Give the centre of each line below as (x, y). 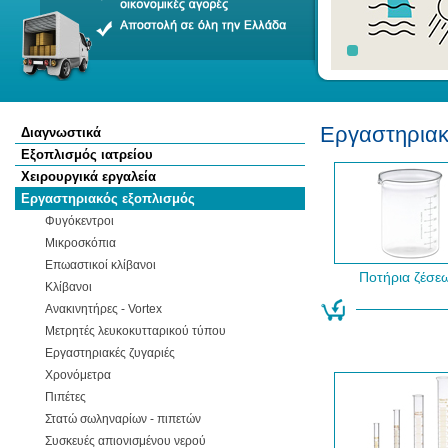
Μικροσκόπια (80, 243)
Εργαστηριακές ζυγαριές (110, 353)
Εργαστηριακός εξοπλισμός (108, 198)
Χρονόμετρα (78, 375)
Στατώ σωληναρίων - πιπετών (123, 419)
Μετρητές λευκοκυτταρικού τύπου (135, 331)
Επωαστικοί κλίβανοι (100, 265)
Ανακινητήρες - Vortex (103, 309)
